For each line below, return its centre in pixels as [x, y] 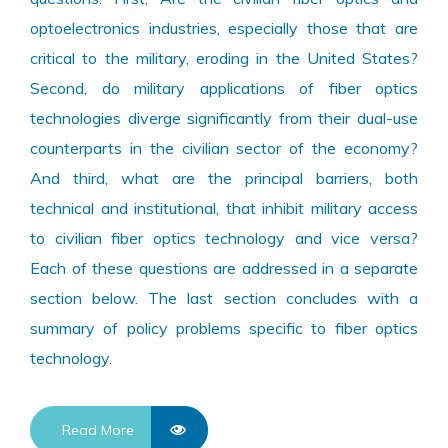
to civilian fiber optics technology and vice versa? [224, 238]
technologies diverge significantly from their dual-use [224, 118]
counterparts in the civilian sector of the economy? [224, 148]
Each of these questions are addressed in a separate [224, 268]
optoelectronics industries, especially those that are [224, 28]
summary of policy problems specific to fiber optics [224, 328]
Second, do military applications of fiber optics [224, 88]
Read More [98, 430]
